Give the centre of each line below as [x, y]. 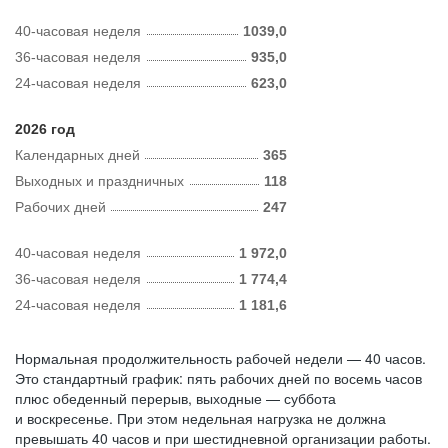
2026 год [45, 129]
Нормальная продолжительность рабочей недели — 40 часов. [220, 358]
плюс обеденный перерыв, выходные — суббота [175, 398]
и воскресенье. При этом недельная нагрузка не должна [200, 418]
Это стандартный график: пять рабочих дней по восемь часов [218, 378]
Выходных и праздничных [99, 181]
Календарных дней [77, 155]
